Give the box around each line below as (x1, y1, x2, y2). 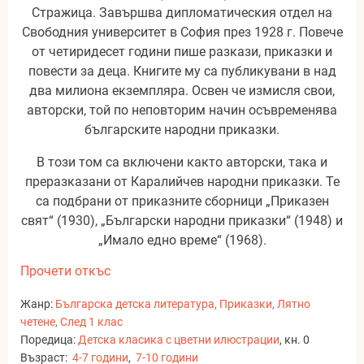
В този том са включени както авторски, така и (37, 154, 327, 171)
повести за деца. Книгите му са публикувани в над (28, 63, 336, 80)
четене (20, 315, 55, 329)
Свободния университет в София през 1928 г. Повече (21, 24, 343, 41)
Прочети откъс (20, 263, 110, 279)
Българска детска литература (55, 297, 214, 311)
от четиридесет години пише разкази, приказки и (32, 44, 332, 60)
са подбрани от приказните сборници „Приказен (35, 193, 329, 210)
